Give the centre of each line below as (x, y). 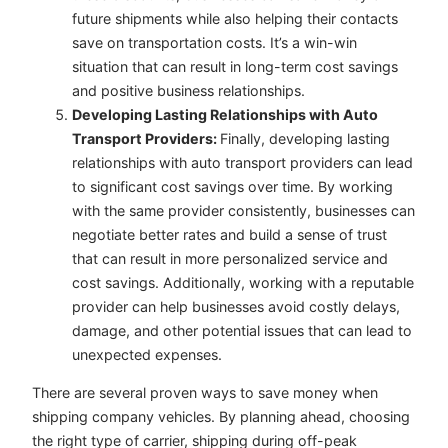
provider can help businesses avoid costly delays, (236, 306)
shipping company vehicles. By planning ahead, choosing (221, 416)
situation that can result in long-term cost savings (235, 66)
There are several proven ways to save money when (205, 392)
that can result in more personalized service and (230, 258)
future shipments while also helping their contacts (235, 18)
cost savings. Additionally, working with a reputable (243, 282)
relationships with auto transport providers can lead (242, 162)
